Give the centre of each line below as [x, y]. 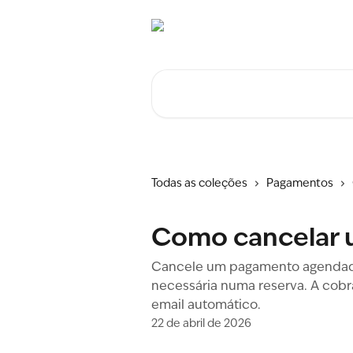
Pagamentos [300, 184]
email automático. [206, 306]
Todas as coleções [199, 184]
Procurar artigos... [204, 78]
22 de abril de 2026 [201, 324]
